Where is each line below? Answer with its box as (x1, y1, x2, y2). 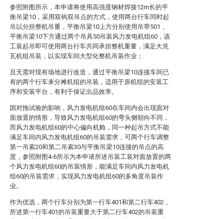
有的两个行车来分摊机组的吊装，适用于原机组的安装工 (10, 78, 169, 86)
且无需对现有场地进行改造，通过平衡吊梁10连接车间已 (10, 68, 169, 76)
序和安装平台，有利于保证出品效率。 (10, 88, 118, 95)
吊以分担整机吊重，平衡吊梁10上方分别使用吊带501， (10, 23, 167, 30)
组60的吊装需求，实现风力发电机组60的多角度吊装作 (10, 173, 163, 180)
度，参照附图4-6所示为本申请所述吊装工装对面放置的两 (10, 153, 171, 160)
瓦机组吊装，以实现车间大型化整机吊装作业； (10, 52, 143, 60)
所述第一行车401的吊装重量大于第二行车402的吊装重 (10, 208, 164, 216)
